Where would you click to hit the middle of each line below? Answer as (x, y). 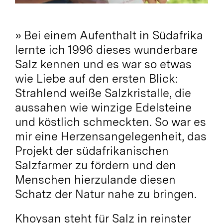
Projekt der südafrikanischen (92, 151)
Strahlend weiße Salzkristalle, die (103, 93)
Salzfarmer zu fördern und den (95, 165)
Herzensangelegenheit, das (133, 136)
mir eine (38, 136)
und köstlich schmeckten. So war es (110, 122)
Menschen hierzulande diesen (95, 179)
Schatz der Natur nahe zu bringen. (106, 194)
